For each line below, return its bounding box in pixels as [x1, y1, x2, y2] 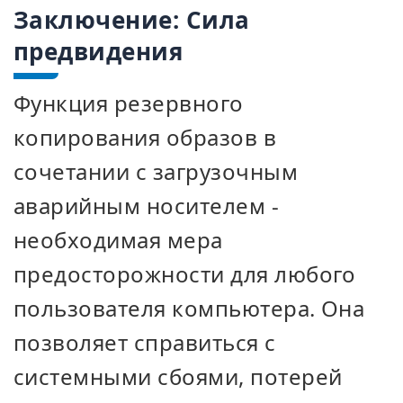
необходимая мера [13, 225, 223, 255]
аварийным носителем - [13, 191, 280, 220]
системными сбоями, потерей [13, 362, 343, 391]
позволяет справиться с [13, 327, 276, 357]
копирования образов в [13, 122, 277, 152]
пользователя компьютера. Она [13, 293, 365, 323]
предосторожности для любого [13, 259, 356, 289]
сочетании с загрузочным [13, 157, 299, 186]
